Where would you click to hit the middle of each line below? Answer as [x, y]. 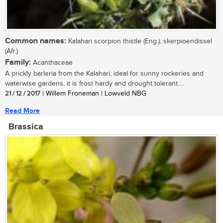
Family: [18, 63]
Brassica [26, 127]
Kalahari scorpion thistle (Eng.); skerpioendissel [139, 42]
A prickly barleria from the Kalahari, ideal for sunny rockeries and [104, 74]
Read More [22, 111]
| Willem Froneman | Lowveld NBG [93, 94]
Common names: [36, 41]
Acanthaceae [52, 63]
